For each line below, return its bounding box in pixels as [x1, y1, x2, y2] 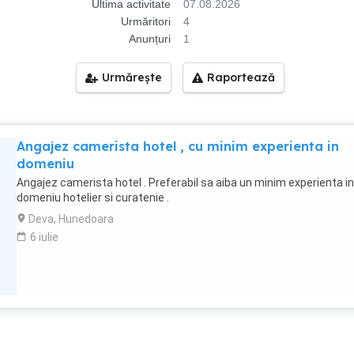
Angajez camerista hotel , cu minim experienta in [17, 138, 339, 154]
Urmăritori [121, 15, 171, 28]
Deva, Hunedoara [28, 213, 114, 225]
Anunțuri [129, 32, 171, 45]
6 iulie [30, 231, 58, 243]
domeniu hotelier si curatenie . [17, 191, 169, 204]
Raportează [207, 70, 275, 85]
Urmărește [102, 70, 162, 85]
